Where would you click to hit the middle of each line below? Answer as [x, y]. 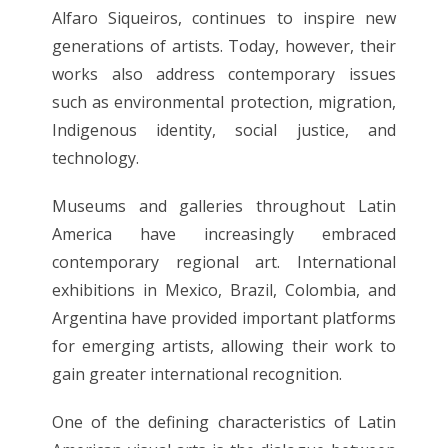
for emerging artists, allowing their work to [224, 345]
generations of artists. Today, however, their [224, 45]
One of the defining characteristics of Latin [224, 421]
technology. [96, 157]
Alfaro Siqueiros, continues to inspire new [224, 17]
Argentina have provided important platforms [224, 317]
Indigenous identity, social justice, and [224, 129]
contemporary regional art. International [224, 261]
